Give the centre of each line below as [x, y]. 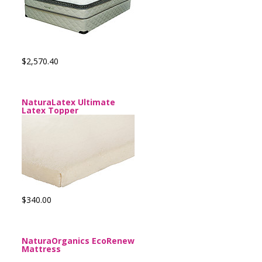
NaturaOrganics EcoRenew [78, 241]
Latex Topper [50, 110]
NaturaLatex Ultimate [68, 102]
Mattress [41, 249]
